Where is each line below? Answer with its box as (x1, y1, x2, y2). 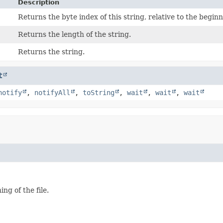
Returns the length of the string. (18, 30, 131, 38)
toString (83, 88, 114, 97)
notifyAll (34, 88, 70, 97)
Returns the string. (18, 47, 85, 56)
